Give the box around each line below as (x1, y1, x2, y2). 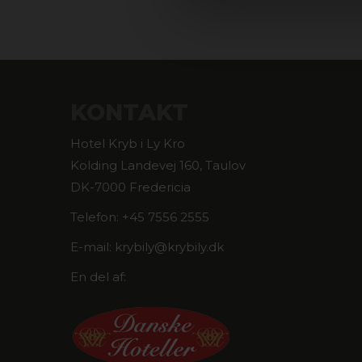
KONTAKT (70, 98, 188, 126)
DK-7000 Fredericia (70, 179, 191, 195)
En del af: (70, 268, 126, 284)
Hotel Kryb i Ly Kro (70, 135, 185, 151)
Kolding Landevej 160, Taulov (70, 157, 246, 173)
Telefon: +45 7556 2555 (70, 208, 209, 225)
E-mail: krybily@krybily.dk (70, 238, 224, 255)
